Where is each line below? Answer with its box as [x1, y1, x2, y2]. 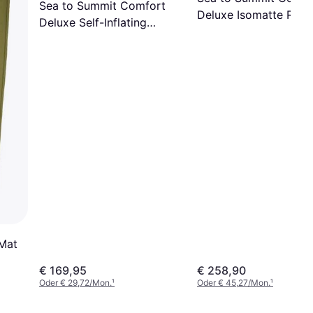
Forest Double [197, 24, 271, 38]
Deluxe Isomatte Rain [197, 7, 309, 22]
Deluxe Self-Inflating [39, 15, 147, 29]
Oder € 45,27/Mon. [197, 277, 270, 289]
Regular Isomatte [39, 31, 129, 46]
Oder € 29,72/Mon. [39, 277, 112, 289]
